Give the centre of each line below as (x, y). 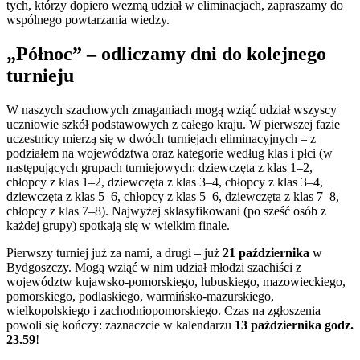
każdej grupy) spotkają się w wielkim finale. (118, 225)
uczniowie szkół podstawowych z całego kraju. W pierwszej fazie (173, 124)
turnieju (40, 75)
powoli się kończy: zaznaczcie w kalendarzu (121, 325)
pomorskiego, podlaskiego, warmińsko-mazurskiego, (140, 296)
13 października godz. (294, 325)
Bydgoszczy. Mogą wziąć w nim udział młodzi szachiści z (154, 267)
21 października (268, 252)
